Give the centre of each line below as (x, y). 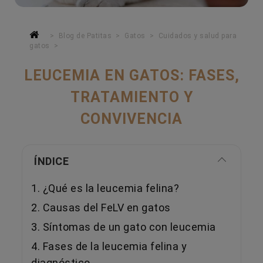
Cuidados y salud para (198, 36)
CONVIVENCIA (131, 119)
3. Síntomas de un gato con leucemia (124, 227)
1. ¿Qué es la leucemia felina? (105, 188)
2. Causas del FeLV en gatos (101, 207)
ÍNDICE (51, 161)
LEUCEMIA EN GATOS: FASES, (131, 75)
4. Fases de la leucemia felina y (109, 246)
